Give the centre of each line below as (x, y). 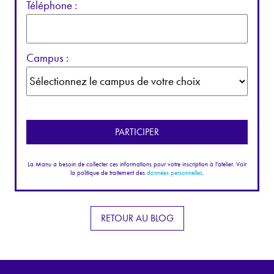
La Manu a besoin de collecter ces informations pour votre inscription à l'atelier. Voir (137, 164)
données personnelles (174, 172)
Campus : (47, 57)
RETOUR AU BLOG (137, 218)
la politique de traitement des (108, 172)
